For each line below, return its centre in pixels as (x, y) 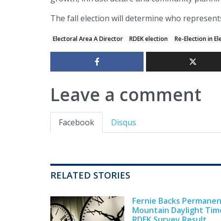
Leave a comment (126, 94)
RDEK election (149, 39)
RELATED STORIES (90, 175)
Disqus (124, 123)
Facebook (76, 123)
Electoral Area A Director (88, 39)
